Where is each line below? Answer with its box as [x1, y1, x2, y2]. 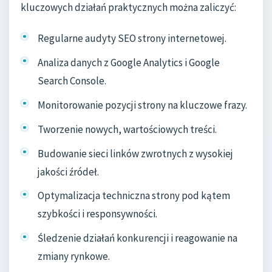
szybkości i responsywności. [38, 207, 157, 221]
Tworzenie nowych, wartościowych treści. [38, 122, 217, 136]
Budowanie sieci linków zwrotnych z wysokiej [38, 146, 233, 160]
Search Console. [38, 73, 106, 87]
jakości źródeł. [38, 165, 99, 178]
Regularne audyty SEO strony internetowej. [38, 32, 226, 46]
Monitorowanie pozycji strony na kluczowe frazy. [38, 98, 247, 112]
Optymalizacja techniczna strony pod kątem [38, 189, 230, 203]
